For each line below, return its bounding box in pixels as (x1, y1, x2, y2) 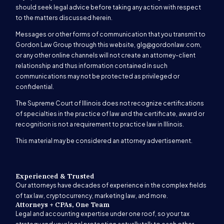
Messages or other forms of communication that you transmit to (15, 30, 205, 38)
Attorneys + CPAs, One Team (15, 200, 109, 209)
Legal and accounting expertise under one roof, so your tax (15, 209, 189, 217)
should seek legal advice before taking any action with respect (15, 3, 201, 11)
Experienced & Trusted (15, 171, 94, 180)
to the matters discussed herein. (15, 13, 112, 21)
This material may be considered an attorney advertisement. (15, 136, 192, 144)
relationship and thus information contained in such (15, 61, 167, 69)
